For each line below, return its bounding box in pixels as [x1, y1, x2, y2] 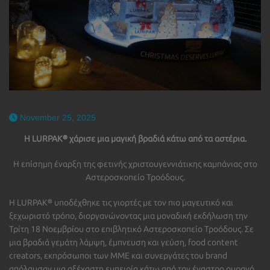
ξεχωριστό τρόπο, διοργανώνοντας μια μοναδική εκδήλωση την [9, 210, 248, 221]
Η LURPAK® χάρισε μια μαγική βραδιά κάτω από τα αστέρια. [24, 133, 246, 144]
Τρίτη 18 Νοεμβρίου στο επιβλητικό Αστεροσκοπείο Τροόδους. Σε [9, 224, 254, 234]
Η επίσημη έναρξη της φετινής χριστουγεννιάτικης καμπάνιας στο [13, 159, 257, 169]
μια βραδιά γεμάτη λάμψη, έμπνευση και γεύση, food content [9, 237, 238, 248]
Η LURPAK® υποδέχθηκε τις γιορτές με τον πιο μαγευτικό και [9, 197, 233, 208]
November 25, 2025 [17, 112, 96, 122]
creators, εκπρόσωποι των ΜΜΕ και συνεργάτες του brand [9, 250, 227, 261]
